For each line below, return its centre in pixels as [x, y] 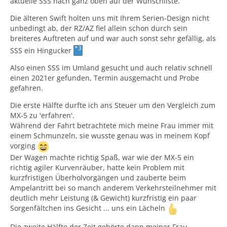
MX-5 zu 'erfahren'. [42, 115]
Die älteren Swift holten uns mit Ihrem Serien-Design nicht [110, 18]
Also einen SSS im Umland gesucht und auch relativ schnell [111, 67]
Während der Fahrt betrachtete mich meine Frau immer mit [112, 125]
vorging [24, 145]
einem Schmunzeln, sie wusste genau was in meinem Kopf [110, 135]
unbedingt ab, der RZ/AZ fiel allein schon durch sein [99, 28]
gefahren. [27, 88]
